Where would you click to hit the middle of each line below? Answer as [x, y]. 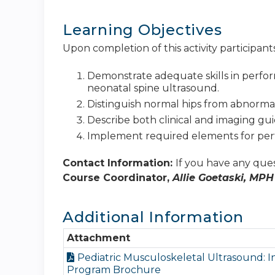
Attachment [99, 238]
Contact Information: [119, 163]
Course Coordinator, [118, 178]
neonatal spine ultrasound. [153, 88]
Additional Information [153, 217]
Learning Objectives [142, 30]
